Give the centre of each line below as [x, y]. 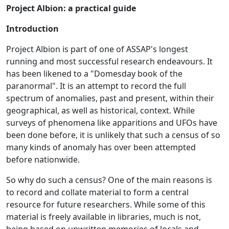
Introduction [32, 28]
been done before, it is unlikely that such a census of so [113, 135]
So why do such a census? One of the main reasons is [109, 180]
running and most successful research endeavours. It [109, 61]
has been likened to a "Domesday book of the [94, 73]
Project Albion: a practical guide [71, 8]
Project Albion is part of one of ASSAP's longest [97, 49]
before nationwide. [43, 159]
